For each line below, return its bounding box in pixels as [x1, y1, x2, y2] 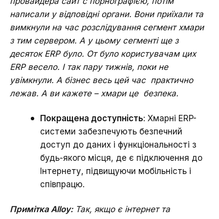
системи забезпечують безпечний [40, 126, 182, 136]
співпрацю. [40, 179, 85, 189]
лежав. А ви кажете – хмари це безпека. [10, 88, 183, 98]
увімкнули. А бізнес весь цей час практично [10, 75, 193, 85]
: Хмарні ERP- [143, 113, 197, 123]
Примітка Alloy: [10, 204, 73, 214]
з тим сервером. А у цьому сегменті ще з [10, 35, 178, 45]
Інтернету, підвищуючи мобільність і [40, 166, 191, 176]
